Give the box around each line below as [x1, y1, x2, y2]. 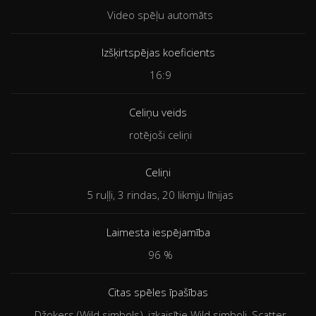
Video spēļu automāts [107, 8, 213, 23]
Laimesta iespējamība [106, 225, 210, 240]
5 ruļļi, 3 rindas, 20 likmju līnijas [87, 188, 233, 202]
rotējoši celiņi [128, 128, 192, 142]
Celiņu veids [129, 105, 187, 120]
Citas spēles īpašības [108, 285, 208, 300]
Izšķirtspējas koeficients [101, 45, 215, 60]
